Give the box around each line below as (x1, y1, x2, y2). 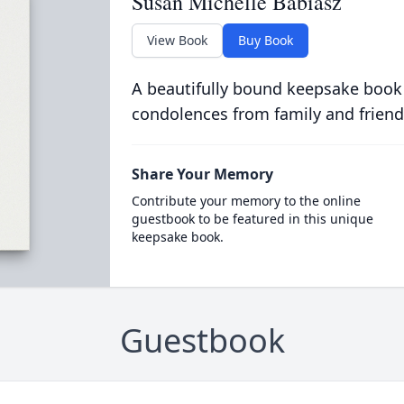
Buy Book (237, 31, 293, 49)
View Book (146, 31, 207, 49)
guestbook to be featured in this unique (131, 209, 373, 227)
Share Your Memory (131, 163, 273, 184)
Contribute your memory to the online (131, 191, 361, 209)
